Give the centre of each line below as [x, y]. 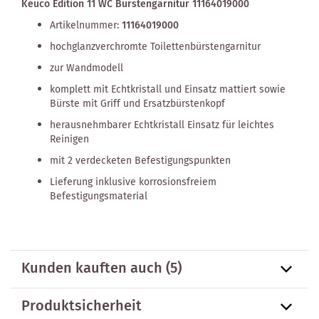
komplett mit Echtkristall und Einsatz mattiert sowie [168, 89]
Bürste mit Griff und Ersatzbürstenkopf [137, 104]
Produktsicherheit [82, 306]
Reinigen [69, 139]
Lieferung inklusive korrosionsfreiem [133, 182]
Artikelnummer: [86, 25]
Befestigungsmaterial [99, 196]
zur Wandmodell [87, 68]
